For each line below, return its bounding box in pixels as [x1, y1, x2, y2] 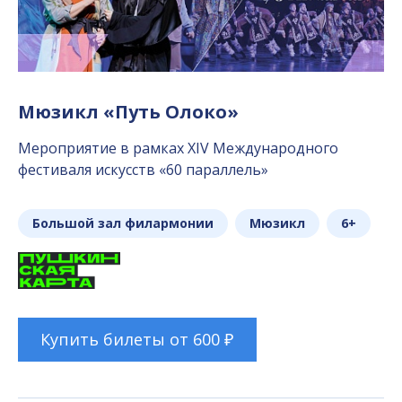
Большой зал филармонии [32, 214, 214, 232]
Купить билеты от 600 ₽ [40, 328, 234, 350]
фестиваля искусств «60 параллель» [18, 160, 268, 180]
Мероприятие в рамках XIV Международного [18, 138, 338, 159]
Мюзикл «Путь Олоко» [18, 100, 239, 125]
